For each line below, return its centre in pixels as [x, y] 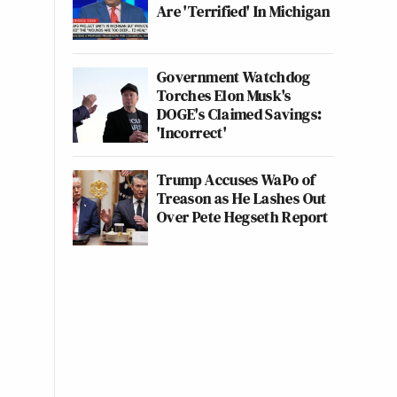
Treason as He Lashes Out [242, 198]
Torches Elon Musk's [224, 95]
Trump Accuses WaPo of [236, 179]
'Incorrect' [192, 132]
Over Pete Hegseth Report [243, 217]
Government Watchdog [234, 77]
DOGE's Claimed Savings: [240, 114]
